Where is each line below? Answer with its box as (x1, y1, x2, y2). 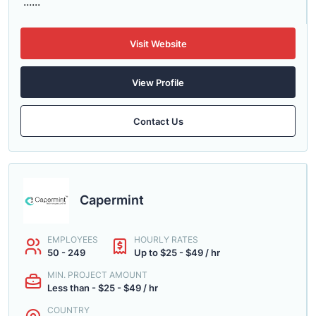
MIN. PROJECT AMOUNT (47, 269, 147, 280)
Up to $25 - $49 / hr (134, 247, 220, 258)
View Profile (132, 76, 184, 88)
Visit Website (129, 37, 187, 49)
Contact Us (133, 115, 183, 127)
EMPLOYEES (47, 234, 98, 245)
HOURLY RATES (134, 234, 198, 245)
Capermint (80, 193, 144, 207)
